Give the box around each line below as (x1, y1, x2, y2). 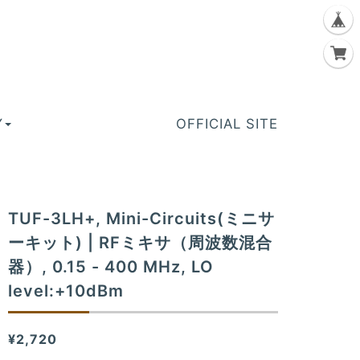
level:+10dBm (8, 280, 125, 301)
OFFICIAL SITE (176, 115, 278, 132)
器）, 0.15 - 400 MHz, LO (8, 256, 215, 276)
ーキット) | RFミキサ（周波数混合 (8, 232, 273, 252)
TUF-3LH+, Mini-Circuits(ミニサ (8, 208, 276, 228)
